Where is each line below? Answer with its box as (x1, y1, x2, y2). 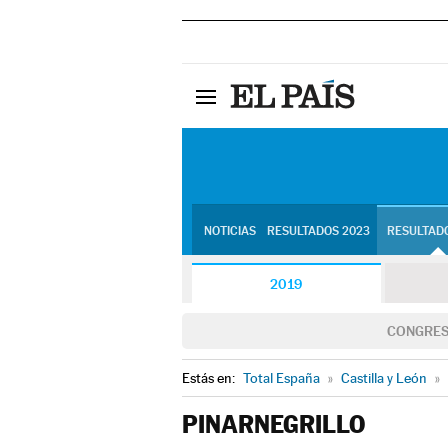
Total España (243, 370, 320, 386)
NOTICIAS (203, 224, 256, 238)
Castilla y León (341, 370, 427, 386)
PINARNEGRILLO (182, 410, 365, 439)
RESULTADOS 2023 (266, 224, 370, 238)
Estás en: (182, 370, 238, 386)
